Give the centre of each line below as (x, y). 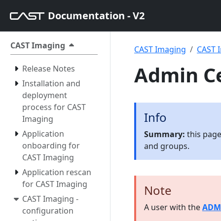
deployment (45, 95)
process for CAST (54, 107)
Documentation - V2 (96, 15)
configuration (48, 211)
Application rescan (57, 172)
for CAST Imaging (55, 184)
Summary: (165, 134)
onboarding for (51, 146)
